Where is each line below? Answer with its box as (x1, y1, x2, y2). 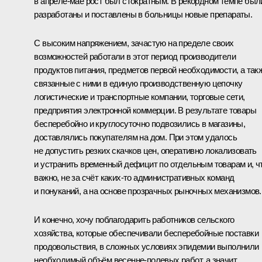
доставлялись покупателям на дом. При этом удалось (34, 132, 237, 142)
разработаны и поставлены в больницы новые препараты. (34, 9, 253, 19)
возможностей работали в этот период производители (34, 51, 236, 61)
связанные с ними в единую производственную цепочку (34, 78, 243, 88)
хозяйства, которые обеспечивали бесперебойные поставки (34, 227, 258, 238)
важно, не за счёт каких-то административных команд (34, 172, 235, 182)
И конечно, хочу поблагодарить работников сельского (34, 214, 235, 225)
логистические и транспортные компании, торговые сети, (34, 91, 245, 102)
